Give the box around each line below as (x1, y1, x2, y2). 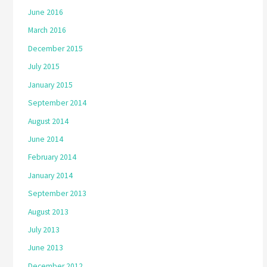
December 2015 (28, 43, 83, 54)
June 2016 (28, 7, 64, 18)
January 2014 (28, 170, 73, 181)
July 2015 (28, 61, 60, 72)
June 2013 (28, 243, 64, 253)
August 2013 (28, 206, 69, 217)
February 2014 (28, 152, 77, 163)
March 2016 (28, 25, 67, 36)
